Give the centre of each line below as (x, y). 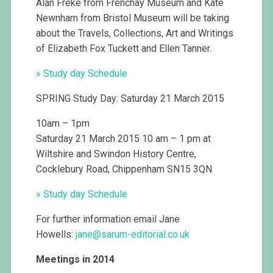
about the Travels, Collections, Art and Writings (135, 34)
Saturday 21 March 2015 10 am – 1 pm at (124, 139)
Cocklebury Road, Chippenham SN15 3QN (124, 169)
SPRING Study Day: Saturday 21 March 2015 (130, 99)
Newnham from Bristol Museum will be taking (133, 18)
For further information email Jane (108, 219)
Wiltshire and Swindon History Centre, (116, 154)
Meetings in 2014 (76, 260)
